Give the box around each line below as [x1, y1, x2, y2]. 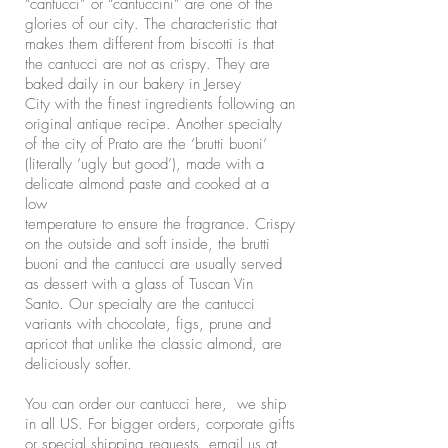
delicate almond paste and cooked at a [25, 174, 269, 194]
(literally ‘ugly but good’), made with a [25, 154, 264, 174]
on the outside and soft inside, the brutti [25, 234, 270, 254]
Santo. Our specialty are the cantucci [25, 294, 255, 314]
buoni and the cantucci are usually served [25, 254, 282, 274]
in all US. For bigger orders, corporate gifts [25, 414, 295, 434]
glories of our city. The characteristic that [25, 14, 277, 34]
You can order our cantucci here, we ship [25, 394, 286, 414]
